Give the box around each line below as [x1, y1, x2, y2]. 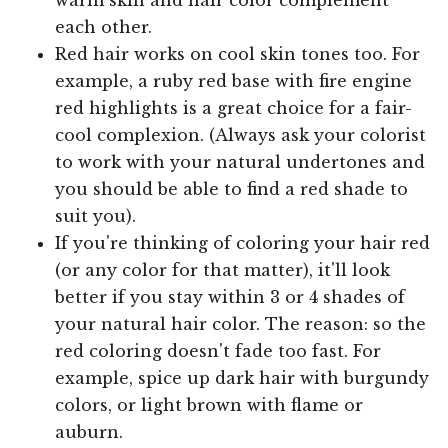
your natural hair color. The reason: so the [55, 313, 426, 334]
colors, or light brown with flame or [55, 394, 363, 415]
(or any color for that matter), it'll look [55, 259, 390, 280]
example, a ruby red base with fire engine [55, 70, 412, 91]
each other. [55, 16, 152, 37]
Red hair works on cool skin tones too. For [55, 43, 420, 64]
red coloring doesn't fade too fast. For [55, 340, 381, 361]
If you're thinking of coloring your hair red [55, 232, 430, 253]
